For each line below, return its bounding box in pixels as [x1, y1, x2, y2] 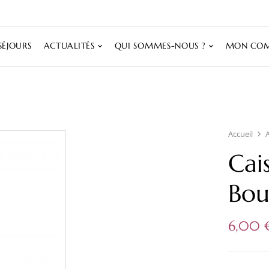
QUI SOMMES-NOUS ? [114, 40, 206, 52]
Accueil [228, 128, 253, 139]
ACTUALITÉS [43, 40, 95, 52]
